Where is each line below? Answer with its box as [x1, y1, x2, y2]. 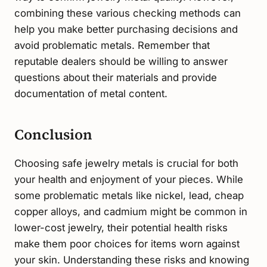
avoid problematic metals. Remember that [14, 39, 210, 52]
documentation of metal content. [14, 88, 167, 100]
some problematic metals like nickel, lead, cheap [14, 190, 244, 202]
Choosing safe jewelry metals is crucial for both [14, 157, 238, 170]
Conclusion [14, 125, 92, 145]
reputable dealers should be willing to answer [14, 55, 228, 68]
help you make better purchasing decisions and [14, 23, 238, 36]
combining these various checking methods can [14, 7, 241, 20]
